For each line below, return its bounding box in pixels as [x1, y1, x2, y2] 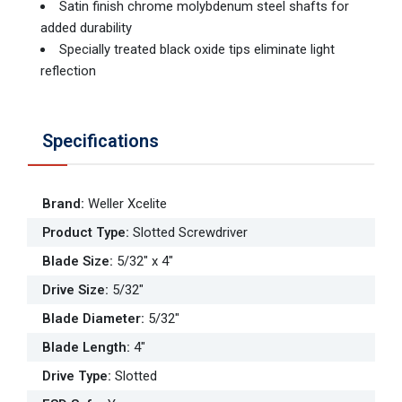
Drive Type [42, 368, 108, 385]
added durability [40, 20, 132, 37]
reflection [40, 63, 96, 80]
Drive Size [42, 282, 105, 299]
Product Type [42, 224, 126, 241]
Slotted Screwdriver [133, 224, 248, 241]
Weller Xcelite [88, 196, 167, 213]
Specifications [42, 130, 159, 153]
